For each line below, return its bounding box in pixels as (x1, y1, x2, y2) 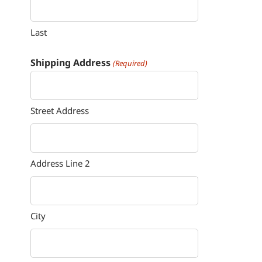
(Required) (112, 58, 147, 69)
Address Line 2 (30, 157, 91, 170)
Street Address (30, 105, 89, 117)
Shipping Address (30, 56, 111, 70)
